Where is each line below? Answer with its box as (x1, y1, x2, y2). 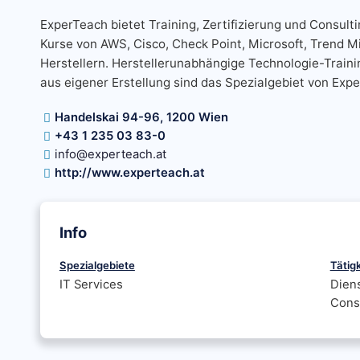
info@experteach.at (54, 147, 166, 162)
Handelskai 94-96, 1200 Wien (54, 110, 228, 125)
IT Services (59, 277, 123, 292)
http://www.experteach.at (54, 166, 205, 180)
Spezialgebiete (59, 259, 135, 272)
